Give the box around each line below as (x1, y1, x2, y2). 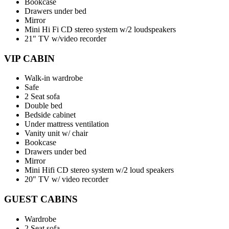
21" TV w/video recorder (25, 34, 106, 43)
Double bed (25, 101, 62, 110)
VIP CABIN (4, 53, 55, 64)
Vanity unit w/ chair (25, 129, 88, 138)
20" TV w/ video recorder (25, 175, 108, 184)
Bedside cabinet (25, 110, 76, 120)
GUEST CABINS (4, 194, 78, 205)
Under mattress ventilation (25, 120, 109, 129)
